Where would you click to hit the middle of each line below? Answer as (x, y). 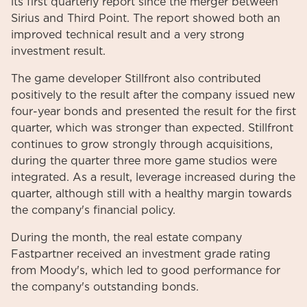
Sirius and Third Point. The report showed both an (146, 19)
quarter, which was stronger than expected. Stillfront (152, 128)
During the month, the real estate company (126, 238)
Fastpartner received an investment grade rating (141, 254)
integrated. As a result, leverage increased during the (153, 177)
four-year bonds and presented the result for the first (153, 112)
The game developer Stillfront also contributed (136, 79)
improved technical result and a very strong (128, 35)
